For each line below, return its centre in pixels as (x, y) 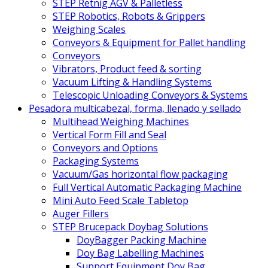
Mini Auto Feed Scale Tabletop (121, 201)
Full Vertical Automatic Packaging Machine (147, 188)
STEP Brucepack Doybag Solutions (130, 227)
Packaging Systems (96, 161)
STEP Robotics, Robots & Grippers (129, 16)
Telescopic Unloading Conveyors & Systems (150, 95)
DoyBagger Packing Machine (141, 240)
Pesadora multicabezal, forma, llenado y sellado (135, 109)
